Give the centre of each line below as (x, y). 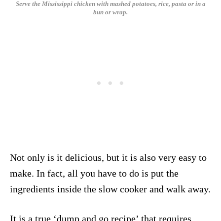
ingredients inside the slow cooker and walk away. (110, 189)
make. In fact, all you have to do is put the (94, 173)
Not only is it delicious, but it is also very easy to (108, 157)
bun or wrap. (110, 12)
